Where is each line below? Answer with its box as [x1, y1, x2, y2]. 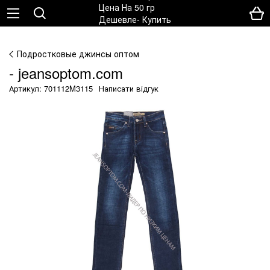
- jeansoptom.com [9, 62, 123, 83]
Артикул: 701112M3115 [9, 83, 93, 94]
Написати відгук [99, 83, 159, 94]
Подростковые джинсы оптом [17, 48, 139, 60]
